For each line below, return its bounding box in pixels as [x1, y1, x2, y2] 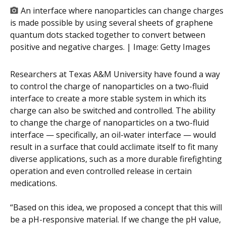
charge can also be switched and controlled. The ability [10, 105, 215, 117]
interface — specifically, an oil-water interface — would [10, 129, 216, 141]
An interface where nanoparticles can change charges [21, 5, 223, 17]
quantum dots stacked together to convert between [10, 29, 205, 41]
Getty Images [160, 41, 210, 53]
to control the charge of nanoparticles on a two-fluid [10, 81, 208, 92]
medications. [10, 178, 57, 189]
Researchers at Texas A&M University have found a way [10, 69, 220, 80]
